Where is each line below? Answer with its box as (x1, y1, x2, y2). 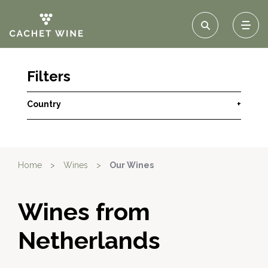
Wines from (18, 197, 150, 226)
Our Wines (109, 160, 154, 170)
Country (27, 99, 61, 109)
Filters (27, 68, 71, 85)
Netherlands (18, 226, 160, 254)
